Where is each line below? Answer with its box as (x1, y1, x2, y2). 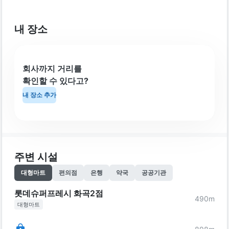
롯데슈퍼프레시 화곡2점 (14, 188, 103, 198)
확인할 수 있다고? (22, 76, 88, 86)
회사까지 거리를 (22, 63, 82, 74)
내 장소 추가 (22, 91, 56, 99)
